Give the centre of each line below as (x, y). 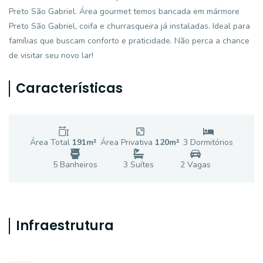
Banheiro (75, 165)
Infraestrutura (65, 226)
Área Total (51, 142)
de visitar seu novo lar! (51, 55)
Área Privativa (128, 142)
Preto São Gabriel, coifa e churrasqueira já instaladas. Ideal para (129, 26)
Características (69, 88)
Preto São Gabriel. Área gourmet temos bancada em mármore (124, 11)
